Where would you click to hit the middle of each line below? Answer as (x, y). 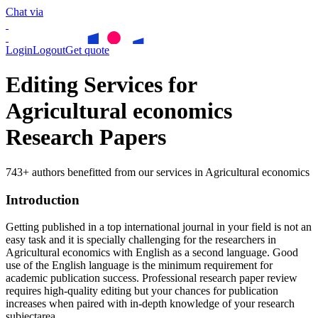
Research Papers (86, 137)
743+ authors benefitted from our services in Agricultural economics (158, 172)
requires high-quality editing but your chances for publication (142, 291)
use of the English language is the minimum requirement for (139, 265)
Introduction (43, 199)
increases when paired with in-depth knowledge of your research (150, 304)
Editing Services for (101, 85)
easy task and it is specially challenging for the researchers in (141, 240)
